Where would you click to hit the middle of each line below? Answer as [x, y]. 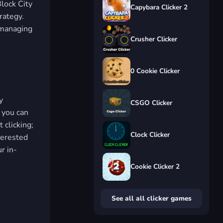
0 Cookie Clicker [155, 71]
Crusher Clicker [154, 39]
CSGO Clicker [151, 103]
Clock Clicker [150, 135]
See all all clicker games [151, 198]
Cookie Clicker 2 [155, 167]
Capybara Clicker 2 [159, 7]
